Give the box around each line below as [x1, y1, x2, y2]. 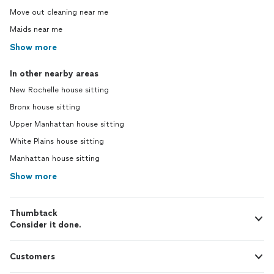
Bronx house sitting [10, 103, 80, 112]
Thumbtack [10, 208, 57, 219]
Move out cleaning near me [10, 8, 108, 17]
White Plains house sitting [10, 137, 104, 146]
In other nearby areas [10, 68, 98, 80]
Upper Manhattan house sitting [10, 120, 124, 129]
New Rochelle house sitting [10, 86, 109, 95]
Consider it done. [10, 220, 81, 231]
